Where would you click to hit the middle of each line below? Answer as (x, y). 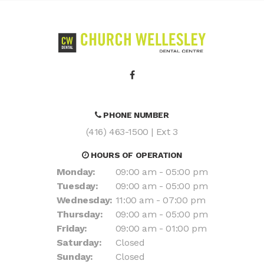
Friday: (72, 229)
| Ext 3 (164, 132)
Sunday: (75, 257)
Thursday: (80, 214)
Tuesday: (77, 186)
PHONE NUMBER (135, 115)
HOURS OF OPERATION (135, 155)
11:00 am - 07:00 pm (160, 200)
